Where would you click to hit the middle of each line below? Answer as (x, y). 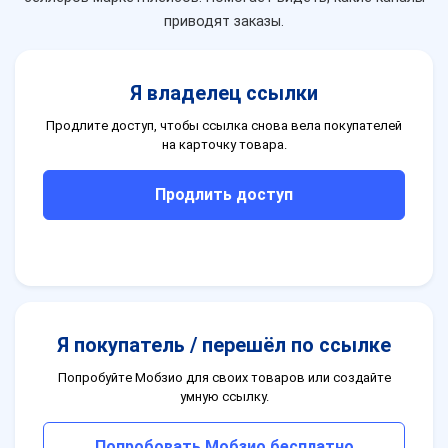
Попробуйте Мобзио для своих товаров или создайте (224, 378)
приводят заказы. (224, 22)
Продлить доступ (224, 195)
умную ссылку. (224, 397)
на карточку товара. (224, 145)
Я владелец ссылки (224, 93)
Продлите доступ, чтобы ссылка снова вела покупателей (224, 126)
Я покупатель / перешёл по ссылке (224, 345)
